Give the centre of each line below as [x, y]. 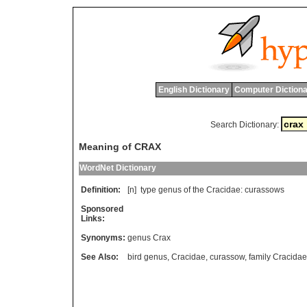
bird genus [147, 257]
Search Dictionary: [244, 125]
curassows [265, 190]
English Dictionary [194, 90]
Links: [93, 219]
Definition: [101, 190]
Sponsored [102, 209]
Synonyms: [103, 238]
